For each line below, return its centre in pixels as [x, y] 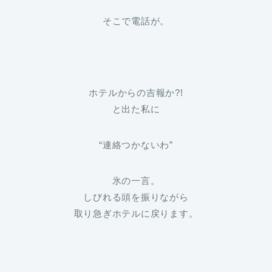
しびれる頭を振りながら [136, 197]
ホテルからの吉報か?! [136, 93]
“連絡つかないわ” [136, 145]
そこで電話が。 [136, 21]
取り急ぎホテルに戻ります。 [136, 214]
